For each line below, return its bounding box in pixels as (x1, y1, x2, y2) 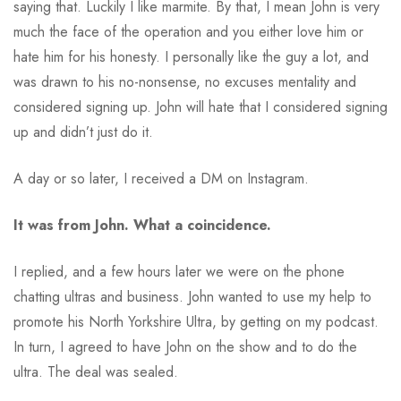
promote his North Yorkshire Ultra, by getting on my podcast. (13, 311, 379, 333)
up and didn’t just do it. (13, 122, 153, 143)
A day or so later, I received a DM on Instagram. (13, 168, 309, 190)
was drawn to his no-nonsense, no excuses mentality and (13, 72, 356, 93)
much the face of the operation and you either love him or (13, 21, 363, 43)
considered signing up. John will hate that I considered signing (13, 97, 388, 118)
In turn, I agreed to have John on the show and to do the (13, 337, 357, 358)
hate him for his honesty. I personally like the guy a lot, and (13, 47, 369, 68)
